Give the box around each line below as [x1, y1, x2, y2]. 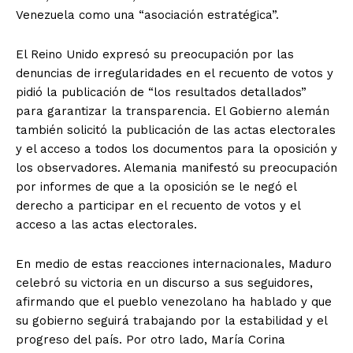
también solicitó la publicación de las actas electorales [16, 122, 336, 137]
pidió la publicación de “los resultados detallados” [16, 84, 307, 99]
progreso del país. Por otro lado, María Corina [16, 332, 285, 347]
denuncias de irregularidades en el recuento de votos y [16, 65, 333, 80]
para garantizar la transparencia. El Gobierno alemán [16, 103, 329, 118]
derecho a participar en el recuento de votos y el [16, 198, 300, 213]
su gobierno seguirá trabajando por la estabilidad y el [16, 313, 327, 328]
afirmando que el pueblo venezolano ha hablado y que [16, 294, 332, 309]
